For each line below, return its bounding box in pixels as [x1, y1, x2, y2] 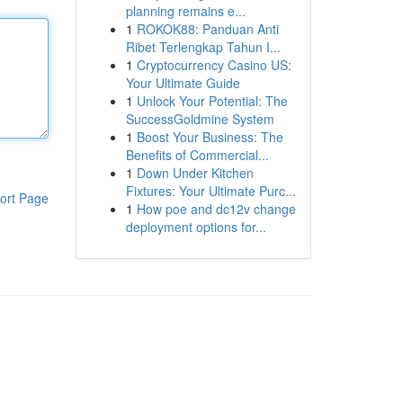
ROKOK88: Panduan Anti [136, 20, 279, 38]
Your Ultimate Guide [125, 74, 240, 92]
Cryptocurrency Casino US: [136, 56, 291, 74]
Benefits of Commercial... [125, 146, 269, 164]
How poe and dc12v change [136, 200, 296, 218]
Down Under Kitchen [136, 164, 254, 182]
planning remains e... [125, 2, 246, 20]
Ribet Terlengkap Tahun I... [125, 38, 281, 56]
